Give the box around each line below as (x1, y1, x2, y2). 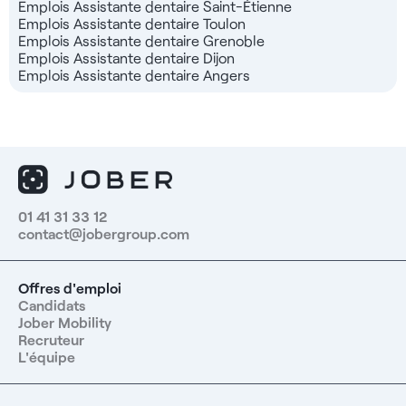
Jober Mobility (18, 314, 111, 332)
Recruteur (18, 331, 84, 349)
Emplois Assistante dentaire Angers (18, 65, 250, 83)
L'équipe (18, 348, 75, 366)
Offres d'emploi (18, 279, 121, 297)
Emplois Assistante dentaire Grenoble (18, 31, 265, 49)
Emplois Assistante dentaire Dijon (18, 48, 235, 66)
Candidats (18, 296, 85, 314)
